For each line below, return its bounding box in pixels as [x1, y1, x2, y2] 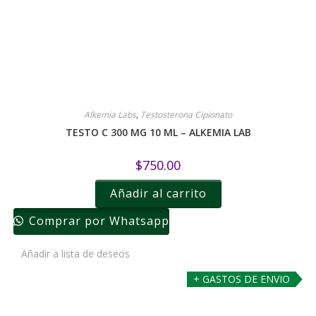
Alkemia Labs [84, 109, 136, 121]
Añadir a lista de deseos [20, 247, 130, 261]
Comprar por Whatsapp [25, 213, 169, 229]
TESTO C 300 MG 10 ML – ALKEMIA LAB [65, 126, 251, 140]
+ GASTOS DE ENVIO [193, 272, 290, 286]
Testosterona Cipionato [140, 109, 232, 121]
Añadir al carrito [109, 186, 207, 202]
